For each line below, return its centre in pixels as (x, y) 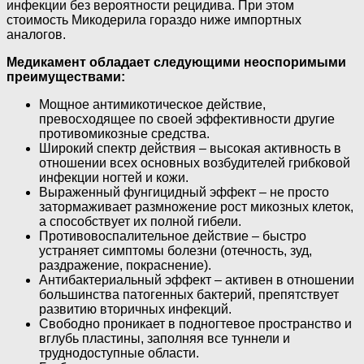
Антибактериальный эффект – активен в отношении (197, 280)
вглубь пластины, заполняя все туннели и (165, 339)
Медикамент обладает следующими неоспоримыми (176, 63)
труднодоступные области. (119, 353)
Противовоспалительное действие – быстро (173, 236)
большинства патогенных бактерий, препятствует (189, 295)
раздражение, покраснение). (125, 266)
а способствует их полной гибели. (140, 222)
